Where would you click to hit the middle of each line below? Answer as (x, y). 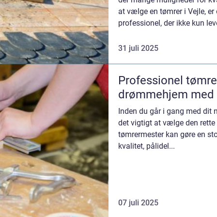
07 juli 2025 (138, 202)
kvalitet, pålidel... (147, 146)
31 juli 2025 (138, 48)
